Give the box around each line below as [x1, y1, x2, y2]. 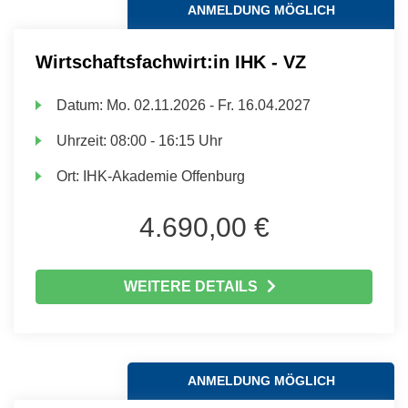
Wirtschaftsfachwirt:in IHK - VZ [36, 52, 306, 72]
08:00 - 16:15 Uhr [110, 133, 223, 148]
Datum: [56, 97, 107, 113]
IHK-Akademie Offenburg [83, 168, 246, 184]
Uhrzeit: [56, 133, 111, 148]
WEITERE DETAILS [123, 279, 258, 294]
